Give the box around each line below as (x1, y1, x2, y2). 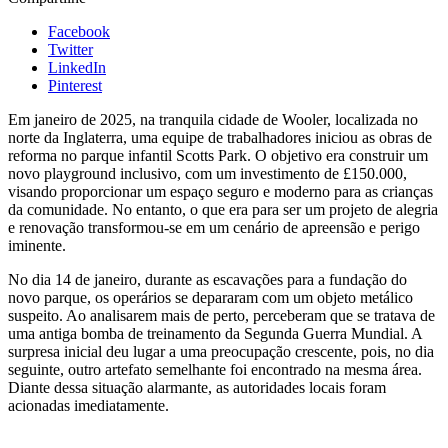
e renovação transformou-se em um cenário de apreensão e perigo (8, 218, 420, 236)
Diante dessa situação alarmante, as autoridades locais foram (8, 378, 386, 396)
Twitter (48, 40, 93, 58)
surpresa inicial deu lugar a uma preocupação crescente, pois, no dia (8, 342, 434, 360)
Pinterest (48, 76, 102, 94)
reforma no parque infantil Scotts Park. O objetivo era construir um (8, 146, 428, 164)
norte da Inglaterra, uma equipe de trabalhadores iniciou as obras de (8, 128, 432, 146)
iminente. (8, 236, 66, 254)
